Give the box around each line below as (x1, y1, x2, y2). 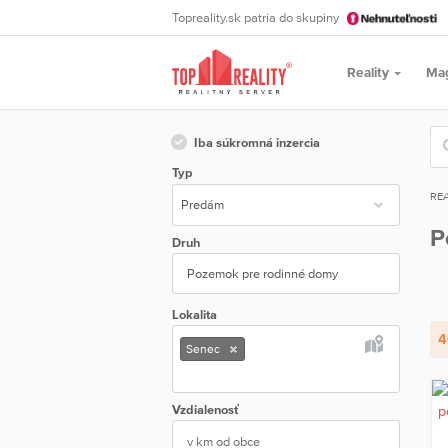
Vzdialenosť (172, 401, 239, 417)
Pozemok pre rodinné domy (186, 266, 338, 282)
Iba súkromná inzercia (194, 134, 320, 150)
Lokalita (172, 306, 217, 322)
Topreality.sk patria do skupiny (172, 10, 342, 25)
